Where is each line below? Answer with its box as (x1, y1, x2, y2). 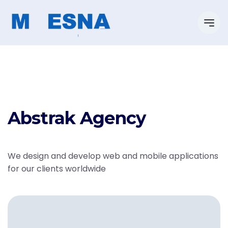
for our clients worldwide (8, 163, 106, 175)
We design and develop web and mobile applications (8, 150, 218, 162)
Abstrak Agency (8, 107, 146, 129)
